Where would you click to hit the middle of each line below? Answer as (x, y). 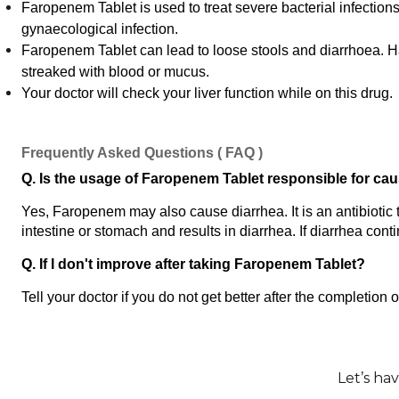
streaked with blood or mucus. (115, 72)
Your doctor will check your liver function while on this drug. (207, 93)
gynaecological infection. (100, 29)
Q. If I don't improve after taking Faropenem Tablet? (193, 264)
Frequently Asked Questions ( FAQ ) (142, 153)
